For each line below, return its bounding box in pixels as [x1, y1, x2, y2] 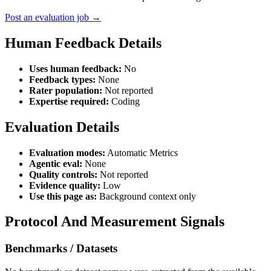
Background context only [97, 191, 196, 201]
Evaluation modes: [29, 147, 105, 158]
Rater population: [29, 85, 102, 96]
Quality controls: [29, 169, 97, 180]
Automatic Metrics [105, 147, 178, 158]
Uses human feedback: [29, 63, 122, 74]
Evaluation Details [5, 119, 119, 135]
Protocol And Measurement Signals [5, 214, 224, 230]
